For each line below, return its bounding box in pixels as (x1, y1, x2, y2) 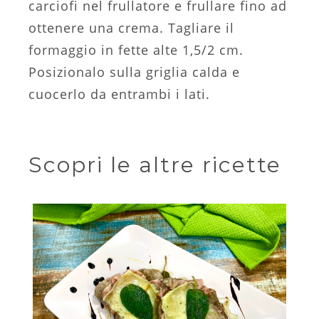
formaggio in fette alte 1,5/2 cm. (28, 41, 244, 58)
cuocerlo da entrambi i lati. (28, 85, 210, 103)
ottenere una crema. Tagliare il (28, 19, 234, 36)
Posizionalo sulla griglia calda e (28, 63, 240, 80)
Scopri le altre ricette (28, 151, 281, 178)
